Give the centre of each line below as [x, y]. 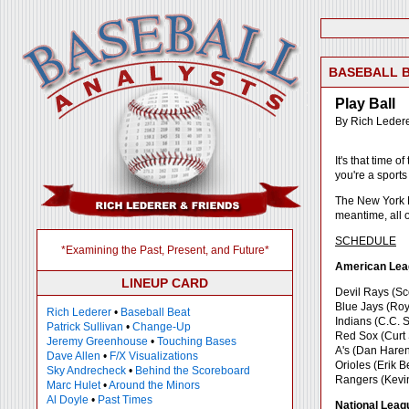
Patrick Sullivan [85, 327]
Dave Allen [73, 356]
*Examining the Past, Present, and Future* [165, 250]
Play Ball [365, 104]
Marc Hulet [73, 385]
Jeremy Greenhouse [97, 341]
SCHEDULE [366, 241]
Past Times [125, 400]
